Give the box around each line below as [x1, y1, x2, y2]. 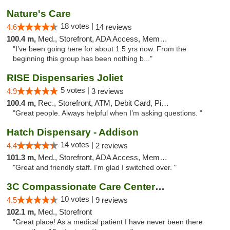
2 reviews [95, 141, 128, 150]
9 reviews [95, 196, 128, 204]
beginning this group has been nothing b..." [13, 55, 152, 63]
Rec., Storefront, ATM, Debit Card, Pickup [38, 99, 161, 107]
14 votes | [61, 140, 95, 149]
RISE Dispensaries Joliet [7, 72, 123, 83]
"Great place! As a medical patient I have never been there [13, 218, 203, 226]
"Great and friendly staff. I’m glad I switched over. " [13, 164, 177, 171]
